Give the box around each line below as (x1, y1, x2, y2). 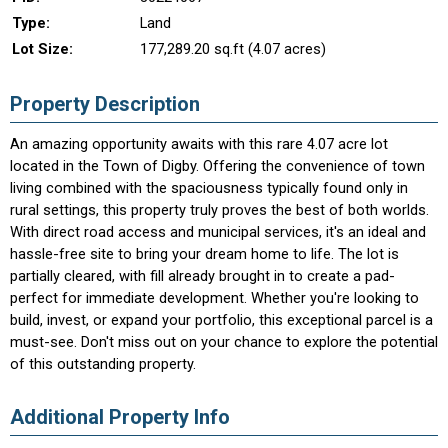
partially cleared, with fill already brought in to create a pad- (10, 267, 395, 285)
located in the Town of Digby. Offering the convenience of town (10, 157, 425, 175)
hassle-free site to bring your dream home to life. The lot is (10, 245, 399, 263)
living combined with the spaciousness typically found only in (10, 179, 408, 197)
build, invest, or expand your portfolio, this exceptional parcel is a (10, 311, 433, 329)
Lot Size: (12, 40, 73, 58)
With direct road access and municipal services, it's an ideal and (10, 223, 426, 241)
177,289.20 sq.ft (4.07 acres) (140, 40, 326, 58)
